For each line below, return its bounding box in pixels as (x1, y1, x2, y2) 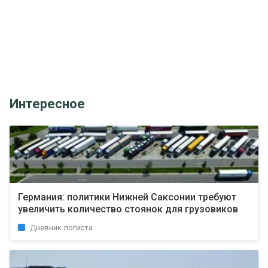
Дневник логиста (30, 223, 93, 232)
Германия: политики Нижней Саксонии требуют (18, 191, 236, 203)
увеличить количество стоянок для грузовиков (18, 203, 238, 215)
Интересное (10, 96, 85, 111)
